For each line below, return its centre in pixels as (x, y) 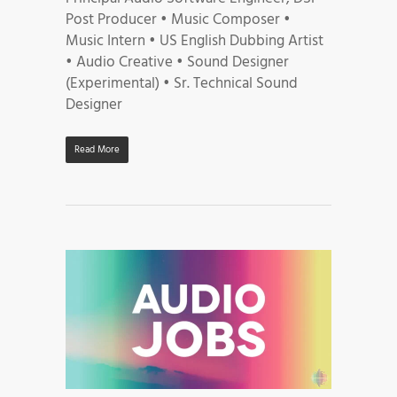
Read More (97, 149)
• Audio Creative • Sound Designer (177, 62)
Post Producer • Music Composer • (178, 19)
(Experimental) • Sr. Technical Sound (182, 83)
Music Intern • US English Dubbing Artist (195, 41)
